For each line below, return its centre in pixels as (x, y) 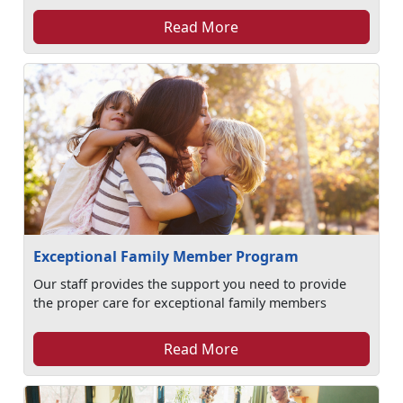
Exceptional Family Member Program (166, 256)
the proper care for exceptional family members (180, 303)
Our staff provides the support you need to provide (190, 284)
